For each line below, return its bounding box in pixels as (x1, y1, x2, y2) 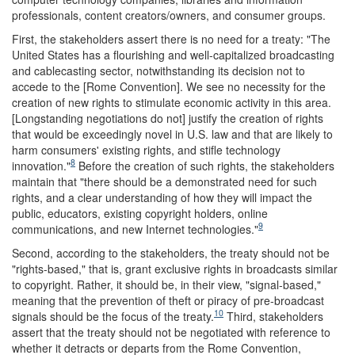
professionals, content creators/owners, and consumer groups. (12, 6, 326, 23)
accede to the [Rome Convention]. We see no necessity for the (12, 78, 326, 94)
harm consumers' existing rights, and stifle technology (12, 141, 281, 158)
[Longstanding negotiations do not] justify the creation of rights (12, 109, 323, 126)
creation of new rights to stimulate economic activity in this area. (12, 94, 331, 110)
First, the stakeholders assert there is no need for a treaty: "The (12, 30, 330, 47)
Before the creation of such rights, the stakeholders (75, 157, 334, 174)
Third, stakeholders (223, 307, 323, 324)
